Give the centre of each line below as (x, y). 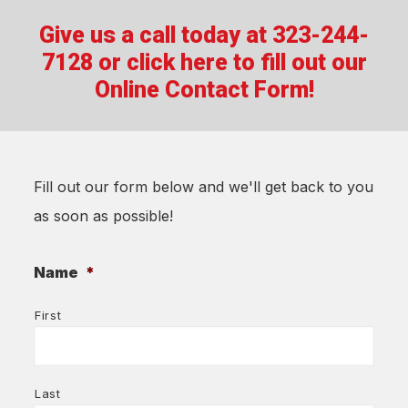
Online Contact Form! (204, 89)
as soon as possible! (103, 215)
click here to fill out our (246, 62)
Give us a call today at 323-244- (204, 35)
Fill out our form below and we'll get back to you (204, 186)
